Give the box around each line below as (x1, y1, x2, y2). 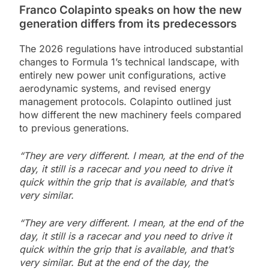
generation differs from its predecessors (19, 16, 237, 31)
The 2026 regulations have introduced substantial (19, 42, 243, 55)
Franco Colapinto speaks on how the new (19, 2, 242, 17)
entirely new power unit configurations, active (19, 68, 226, 81)
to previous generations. (19, 121, 129, 134)
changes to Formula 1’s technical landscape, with (19, 55, 239, 68)
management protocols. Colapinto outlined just (19, 95, 231, 107)
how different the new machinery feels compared (19, 108, 241, 121)
